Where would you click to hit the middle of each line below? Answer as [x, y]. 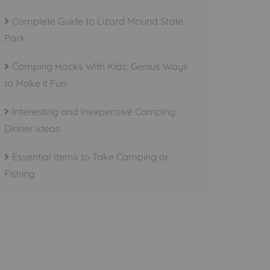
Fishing [20, 174]
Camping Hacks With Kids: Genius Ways [100, 66]
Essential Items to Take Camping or [90, 157]
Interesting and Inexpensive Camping [94, 111]
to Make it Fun [35, 83]
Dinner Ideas [32, 128]
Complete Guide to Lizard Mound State [98, 21]
